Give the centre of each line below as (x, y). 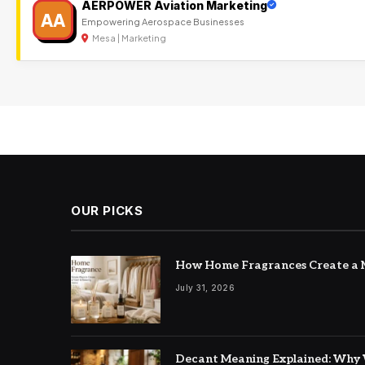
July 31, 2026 (205, 288)
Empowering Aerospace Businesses (163, 21)
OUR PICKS (107, 211)
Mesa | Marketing (128, 37)
